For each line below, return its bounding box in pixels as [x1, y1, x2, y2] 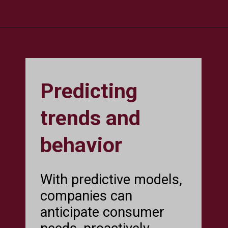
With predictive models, [40, 171, 183, 188]
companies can [40, 187, 133, 204]
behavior [40, 132, 123, 157]
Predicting [40, 78, 138, 103]
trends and [40, 105, 141, 130]
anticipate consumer [40, 204, 165, 220]
